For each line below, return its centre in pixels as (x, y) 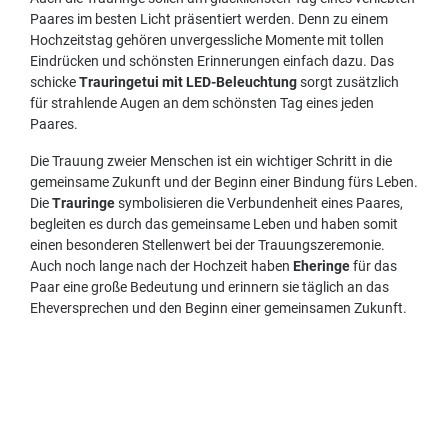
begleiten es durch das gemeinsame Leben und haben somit (214, 224)
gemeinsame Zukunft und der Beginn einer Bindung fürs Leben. (224, 182)
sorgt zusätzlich (348, 82)
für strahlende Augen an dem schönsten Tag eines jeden (202, 103)
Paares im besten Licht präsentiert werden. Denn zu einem (209, 19)
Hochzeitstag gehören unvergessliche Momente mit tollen (207, 40)
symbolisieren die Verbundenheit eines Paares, (259, 203)
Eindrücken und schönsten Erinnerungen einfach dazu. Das (212, 61)
